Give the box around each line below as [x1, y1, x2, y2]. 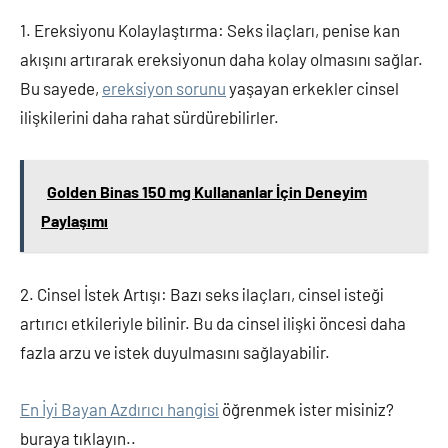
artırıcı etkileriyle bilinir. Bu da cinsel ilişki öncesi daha [20, 313, 406, 333]
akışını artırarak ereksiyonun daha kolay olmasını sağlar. [20, 49, 423, 69]
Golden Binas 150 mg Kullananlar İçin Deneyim [47, 182, 367, 201]
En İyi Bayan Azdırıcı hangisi [20, 399, 219, 419]
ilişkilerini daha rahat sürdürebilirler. [20, 107, 279, 127]
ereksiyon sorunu [102, 78, 226, 98]
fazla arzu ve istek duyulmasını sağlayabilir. [20, 342, 330, 362]
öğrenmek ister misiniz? [219, 399, 394, 419]
